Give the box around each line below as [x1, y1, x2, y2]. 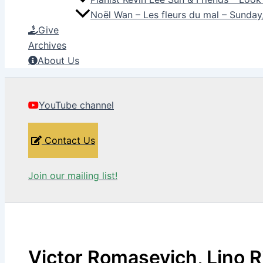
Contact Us [42, 134, 95, 147]
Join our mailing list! [28, 170, 117, 182]
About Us [38, 55, 79, 67]
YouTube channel [39, 99, 114, 112]
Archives [28, 39, 66, 52]
